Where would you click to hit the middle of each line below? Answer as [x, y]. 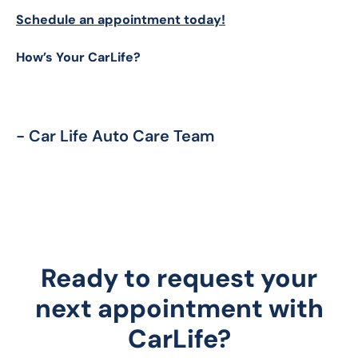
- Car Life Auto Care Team [115, 135]
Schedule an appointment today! [121, 19]
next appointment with [179, 308]
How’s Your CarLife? [78, 57]
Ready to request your [179, 278]
